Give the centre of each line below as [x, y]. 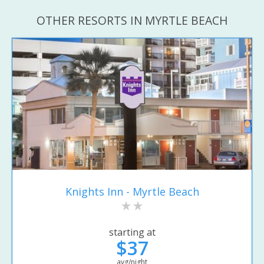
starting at [132, 232]
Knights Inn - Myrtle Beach [132, 191]
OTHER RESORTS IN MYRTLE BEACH [132, 20]
